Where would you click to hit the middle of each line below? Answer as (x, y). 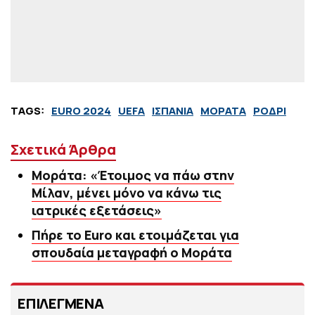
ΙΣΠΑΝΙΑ (173, 111)
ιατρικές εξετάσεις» (97, 211)
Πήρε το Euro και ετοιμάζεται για (135, 235)
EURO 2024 (81, 111)
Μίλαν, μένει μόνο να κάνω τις (127, 193)
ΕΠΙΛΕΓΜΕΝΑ (61, 304)
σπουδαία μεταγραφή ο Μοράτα (132, 253)
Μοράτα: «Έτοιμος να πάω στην (133, 175)
